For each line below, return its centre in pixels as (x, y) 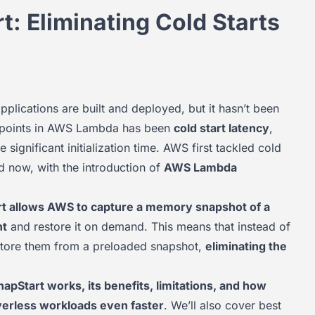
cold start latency (221, 128)
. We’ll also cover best (223, 305)
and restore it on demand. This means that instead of (149, 226)
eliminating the (246, 246)
